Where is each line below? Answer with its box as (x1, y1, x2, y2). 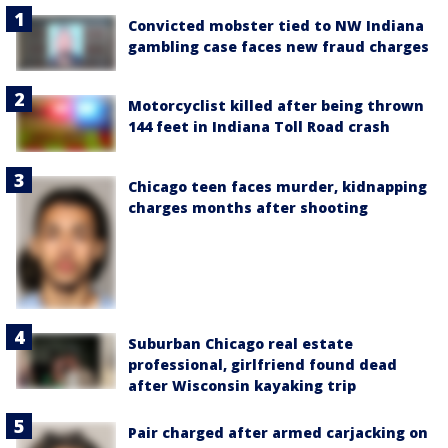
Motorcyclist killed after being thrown (128, 96, 424, 116)
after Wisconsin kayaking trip (128, 375, 356, 395)
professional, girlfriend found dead (128, 354, 397, 374)
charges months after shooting (128, 197, 368, 217)
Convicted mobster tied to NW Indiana (128, 16, 424, 36)
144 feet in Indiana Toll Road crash (128, 117, 390, 137)
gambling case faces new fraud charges (128, 37, 429, 57)
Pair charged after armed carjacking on (128, 422, 428, 442)
